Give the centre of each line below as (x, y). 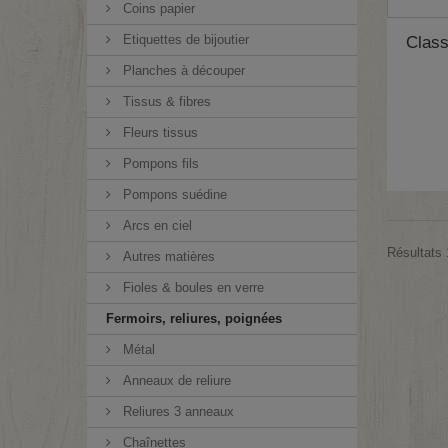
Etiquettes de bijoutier (184, 39)
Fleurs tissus (158, 132)
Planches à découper (182, 70)
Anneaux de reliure (175, 380)
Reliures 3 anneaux (176, 411)
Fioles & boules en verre (191, 287)
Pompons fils (159, 163)
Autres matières (167, 256)
